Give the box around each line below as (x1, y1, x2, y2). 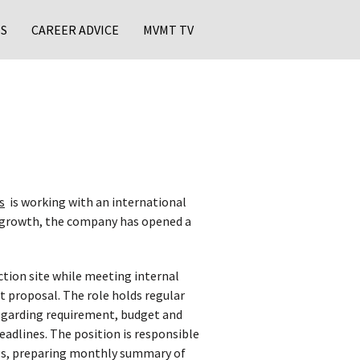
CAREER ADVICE (31, 22, 119, 38)
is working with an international (5, 194, 186, 210)
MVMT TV (143, 22, 194, 38)
